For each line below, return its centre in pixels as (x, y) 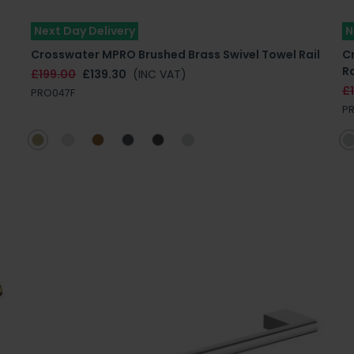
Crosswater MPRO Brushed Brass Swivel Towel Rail (176, 54)
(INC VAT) (160, 74)
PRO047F (53, 92)
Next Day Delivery (85, 30)
